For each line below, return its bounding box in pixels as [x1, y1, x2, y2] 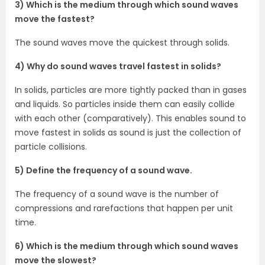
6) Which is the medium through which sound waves [15, 240, 238, 252]
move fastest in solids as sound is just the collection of [15, 126, 241, 138]
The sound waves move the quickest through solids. [15, 36, 230, 49]
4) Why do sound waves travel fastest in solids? [15, 60, 221, 72]
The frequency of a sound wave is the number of [15, 188, 219, 200]
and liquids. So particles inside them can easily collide [15, 98, 235, 110]
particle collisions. [15, 140, 87, 153]
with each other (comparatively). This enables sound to [15, 112, 246, 124]
